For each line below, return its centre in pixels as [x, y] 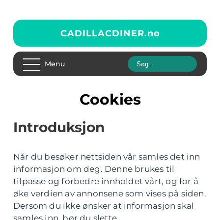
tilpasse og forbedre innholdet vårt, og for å [106, 181]
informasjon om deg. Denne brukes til [94, 169]
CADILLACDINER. [104, 33]
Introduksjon [59, 127]
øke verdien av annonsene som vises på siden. [110, 193]
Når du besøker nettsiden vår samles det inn [107, 157]
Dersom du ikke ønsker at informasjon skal [104, 206]
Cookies [115, 99]
